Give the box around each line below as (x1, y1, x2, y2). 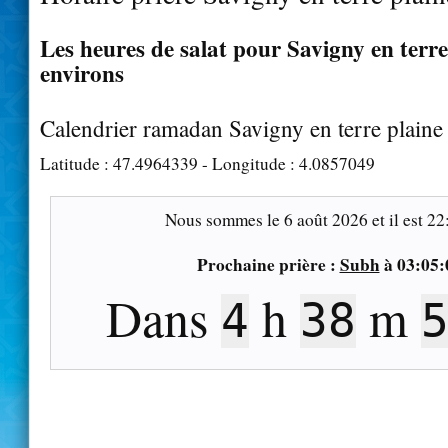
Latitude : (40, 151, 113, 175)
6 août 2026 (283, 207, 368, 231)
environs (40, 55, 124, 90)
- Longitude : (198, 151, 299, 175)
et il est (367, 207, 427, 231)
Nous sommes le (164, 207, 284, 231)
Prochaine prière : (196, 251, 340, 277)
